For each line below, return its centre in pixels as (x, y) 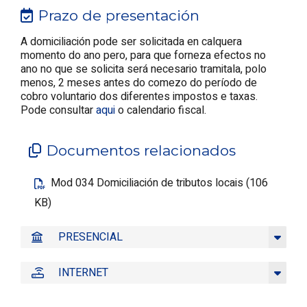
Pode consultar (58, 110)
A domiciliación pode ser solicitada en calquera (131, 41)
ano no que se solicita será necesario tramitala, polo (144, 69)
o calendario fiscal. (161, 110)
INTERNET (83, 273)
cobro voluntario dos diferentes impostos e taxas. (139, 96)
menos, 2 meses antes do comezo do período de (139, 83)
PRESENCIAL (90, 237)
